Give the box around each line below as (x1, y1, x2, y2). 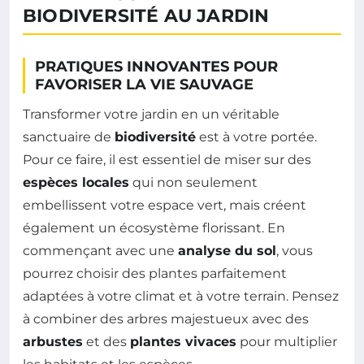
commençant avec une (23, 242, 178, 258)
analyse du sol (178, 242, 276, 258)
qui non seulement (129, 174, 258, 190)
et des (83, 333, 130, 349)
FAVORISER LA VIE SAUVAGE (35, 75, 253, 93)
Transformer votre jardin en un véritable (23, 106, 279, 122)
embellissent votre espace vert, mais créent (23, 197, 306, 213)
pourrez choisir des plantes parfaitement (23, 265, 287, 281)
